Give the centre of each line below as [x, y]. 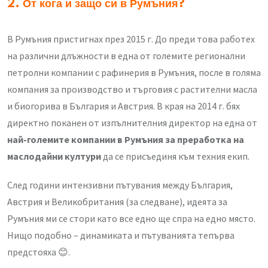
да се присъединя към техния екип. [175, 156]
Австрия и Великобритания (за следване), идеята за [117, 202]
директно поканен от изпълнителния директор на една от [132, 123]
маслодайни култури [54, 156]
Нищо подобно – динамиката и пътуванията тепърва [121, 235]
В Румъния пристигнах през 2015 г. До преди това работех [131, 39]
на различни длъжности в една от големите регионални [126, 56]
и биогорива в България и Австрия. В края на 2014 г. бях [124, 106]
